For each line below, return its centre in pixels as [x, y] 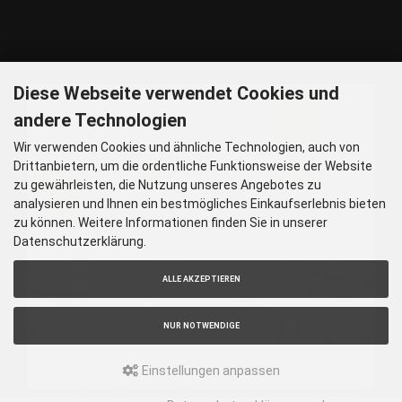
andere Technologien [100, 120]
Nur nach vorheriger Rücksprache [125, 26]
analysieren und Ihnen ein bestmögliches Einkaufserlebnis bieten [200, 203]
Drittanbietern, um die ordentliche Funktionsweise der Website [193, 166]
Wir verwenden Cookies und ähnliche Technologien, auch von [187, 147]
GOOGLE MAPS [76, 64]
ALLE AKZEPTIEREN [201, 279]
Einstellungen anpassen [209, 371]
